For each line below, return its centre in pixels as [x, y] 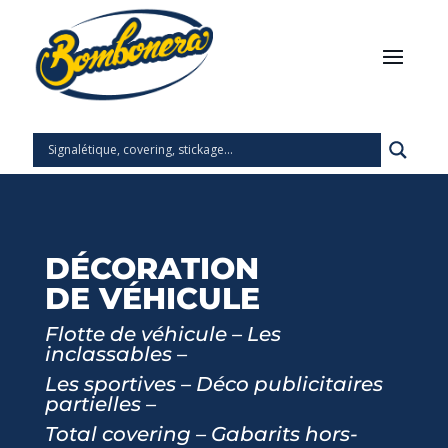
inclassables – [115, 354]
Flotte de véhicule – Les [162, 334]
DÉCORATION [151, 269]
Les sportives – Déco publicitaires [213, 384]
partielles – [100, 404]
